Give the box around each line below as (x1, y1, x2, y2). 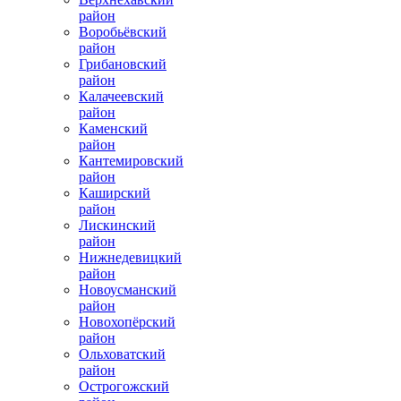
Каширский (79, 184, 150, 200)
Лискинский (79, 217, 156, 233)
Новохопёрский (79, 313, 175, 329)
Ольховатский (79, 346, 166, 362)
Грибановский (79, 55, 166, 72)
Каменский (79, 120, 148, 136)
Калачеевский (79, 88, 164, 104)
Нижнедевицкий (79, 249, 182, 265)
